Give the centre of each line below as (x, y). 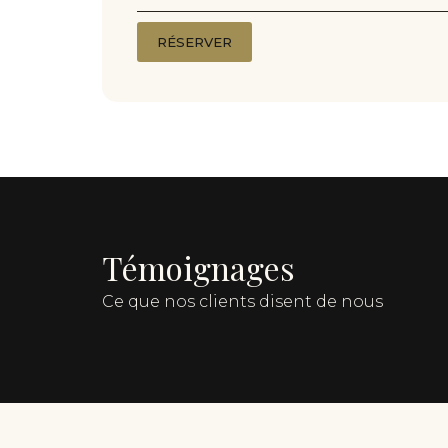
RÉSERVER (194, 41)
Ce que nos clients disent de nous (242, 301)
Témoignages (198, 267)
